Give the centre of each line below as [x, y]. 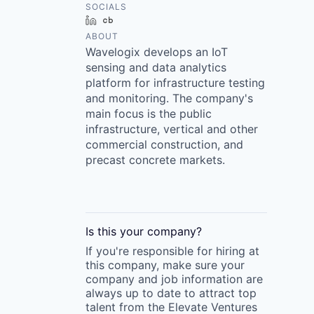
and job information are [199, 279]
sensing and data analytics [156, 67]
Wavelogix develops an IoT [157, 52]
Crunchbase [146, 20]
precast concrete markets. [155, 160]
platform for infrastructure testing [175, 83]
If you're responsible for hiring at [172, 251]
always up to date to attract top [171, 293]
